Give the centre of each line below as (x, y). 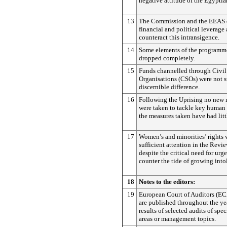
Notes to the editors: (167, 182)
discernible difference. (169, 87)
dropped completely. (167, 58)
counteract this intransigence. (179, 37)
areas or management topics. (177, 219)
